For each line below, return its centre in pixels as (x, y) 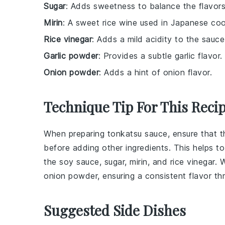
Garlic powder (71, 56)
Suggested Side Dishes (115, 210)
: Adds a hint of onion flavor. (155, 72)
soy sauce (79, 162)
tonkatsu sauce (137, 134)
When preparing (76, 134)
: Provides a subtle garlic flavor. (160, 56)
